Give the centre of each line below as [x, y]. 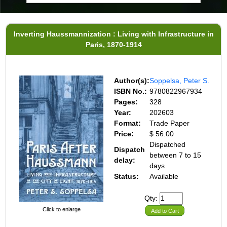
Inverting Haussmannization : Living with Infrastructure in [113, 34]
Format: [128, 123]
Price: [124, 134]
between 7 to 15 [176, 155]
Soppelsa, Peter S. [180, 80]
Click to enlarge [61, 209]
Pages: [126, 102]
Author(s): [132, 80]
